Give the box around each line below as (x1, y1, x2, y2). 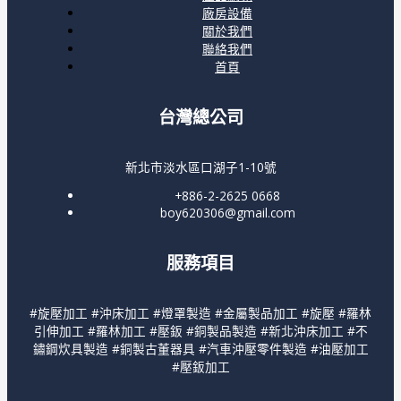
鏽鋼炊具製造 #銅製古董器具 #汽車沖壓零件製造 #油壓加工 (32, 340, 369, 358)
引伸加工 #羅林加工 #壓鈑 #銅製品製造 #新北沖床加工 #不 (33, 322, 368, 340)
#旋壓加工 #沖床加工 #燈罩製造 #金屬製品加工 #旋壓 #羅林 (30, 304, 371, 322)
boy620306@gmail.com (159, 204, 295, 222)
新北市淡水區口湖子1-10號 (124, 158, 277, 175)
